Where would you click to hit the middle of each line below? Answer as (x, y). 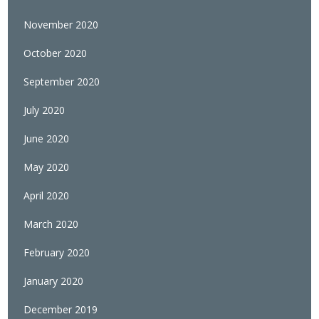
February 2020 (57, 253)
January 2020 (54, 281)
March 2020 (51, 224)
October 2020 (56, 53)
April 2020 (47, 196)
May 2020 (47, 167)
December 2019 (61, 310)
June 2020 (47, 139)
